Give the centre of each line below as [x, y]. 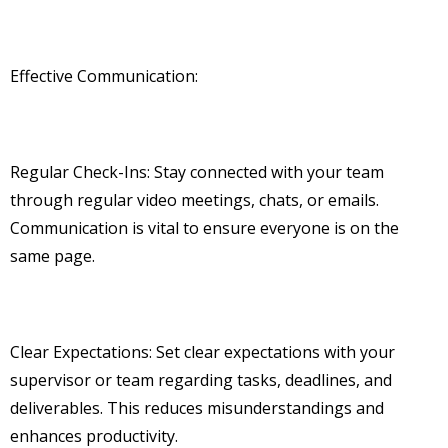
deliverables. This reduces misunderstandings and [197, 408]
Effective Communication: [104, 76]
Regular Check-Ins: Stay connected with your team [197, 172]
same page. [52, 256]
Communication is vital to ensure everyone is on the [204, 228]
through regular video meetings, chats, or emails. [194, 200]
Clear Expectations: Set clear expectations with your [202, 352]
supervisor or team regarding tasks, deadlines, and [201, 380]
